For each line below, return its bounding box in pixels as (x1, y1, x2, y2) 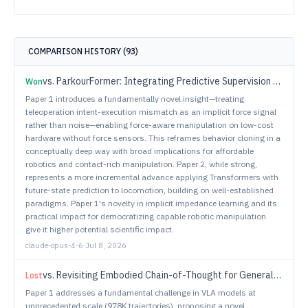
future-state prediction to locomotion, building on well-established (25, 185, 274, 195)
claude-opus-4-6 (25, 241, 83, 250)
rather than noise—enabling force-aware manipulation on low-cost (25, 120, 274, 130)
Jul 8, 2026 (85, 241, 126, 250)
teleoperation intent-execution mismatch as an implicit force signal (25, 107, 276, 117)
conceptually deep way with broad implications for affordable (25, 146, 254, 156)
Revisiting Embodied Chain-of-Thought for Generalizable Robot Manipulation (56, 269, 274, 281)
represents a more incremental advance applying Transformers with (25, 172, 278, 182)
